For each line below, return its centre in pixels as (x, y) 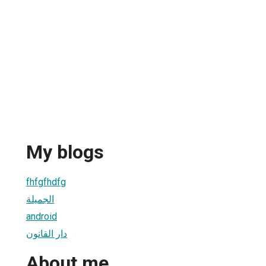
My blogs (65, 152)
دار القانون (47, 233)
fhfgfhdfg (46, 182)
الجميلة (40, 199)
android (42, 216)
